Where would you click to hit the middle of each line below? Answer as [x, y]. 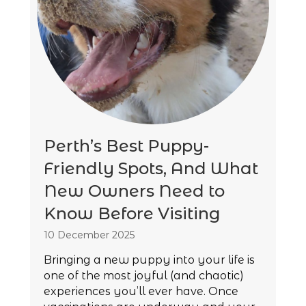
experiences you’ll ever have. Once [141, 291]
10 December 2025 [89, 235]
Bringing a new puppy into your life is [149, 260]
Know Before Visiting [132, 213]
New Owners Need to [134, 191]
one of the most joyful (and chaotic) [144, 275]
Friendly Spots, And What [151, 168]
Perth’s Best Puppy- [126, 145]
